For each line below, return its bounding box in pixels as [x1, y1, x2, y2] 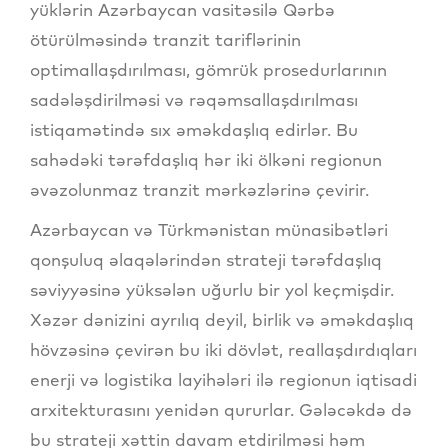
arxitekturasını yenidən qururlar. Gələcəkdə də [30, 399, 412, 421]
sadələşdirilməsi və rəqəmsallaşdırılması [30, 89, 358, 111]
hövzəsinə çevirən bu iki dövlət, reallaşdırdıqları [30, 339, 417, 361]
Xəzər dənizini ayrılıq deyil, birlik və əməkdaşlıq [30, 309, 414, 331]
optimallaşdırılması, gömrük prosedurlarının [30, 59, 387, 81]
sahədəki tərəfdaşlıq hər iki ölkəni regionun [30, 149, 382, 171]
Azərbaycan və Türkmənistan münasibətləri [30, 219, 388, 241]
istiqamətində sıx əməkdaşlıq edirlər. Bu [30, 119, 358, 141]
